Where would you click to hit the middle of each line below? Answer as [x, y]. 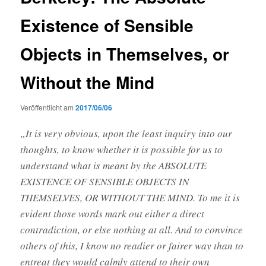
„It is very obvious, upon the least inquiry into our [126, 133]
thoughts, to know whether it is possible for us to [122, 149]
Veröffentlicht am [48, 107]
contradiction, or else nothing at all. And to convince [132, 229]
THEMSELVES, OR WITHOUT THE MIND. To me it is [130, 197]
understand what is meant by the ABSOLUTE [114, 165]
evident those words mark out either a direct [113, 213]
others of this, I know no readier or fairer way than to [132, 245]
